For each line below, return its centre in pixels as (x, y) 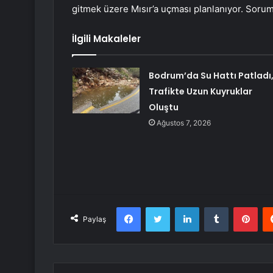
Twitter (183, 207)
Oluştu (163, 108)
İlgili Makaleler (106, 39)
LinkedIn (214, 207)
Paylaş (94, 219)
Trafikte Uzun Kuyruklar (200, 92)
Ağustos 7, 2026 (183, 123)
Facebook (159, 207)
